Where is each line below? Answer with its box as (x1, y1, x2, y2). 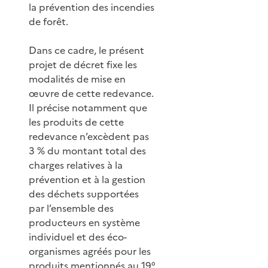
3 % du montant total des (29, 143, 146, 158)
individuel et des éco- (29, 229, 127, 244)
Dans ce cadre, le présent (29, 42, 144, 57)
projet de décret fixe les (29, 57, 137, 72)
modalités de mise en (29, 71, 126, 86)
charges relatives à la (29, 157, 123, 172)
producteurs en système (29, 215, 140, 230)
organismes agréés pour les (29, 243, 151, 258)
